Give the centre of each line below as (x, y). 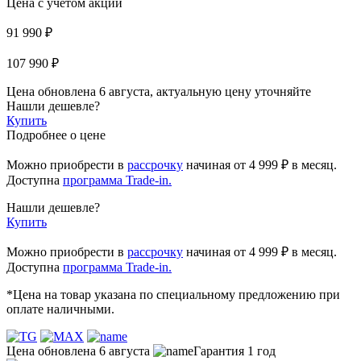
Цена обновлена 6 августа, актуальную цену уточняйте (159, 91)
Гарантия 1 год (234, 351)
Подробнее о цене (56, 135)
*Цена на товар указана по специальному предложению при (173, 294)
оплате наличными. (60, 309)
